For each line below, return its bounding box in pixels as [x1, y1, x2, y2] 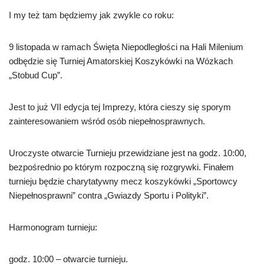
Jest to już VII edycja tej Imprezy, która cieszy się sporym [9, 102, 231, 112]
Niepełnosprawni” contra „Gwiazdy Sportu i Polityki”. [9, 190, 209, 200]
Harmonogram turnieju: [9, 222, 97, 232]
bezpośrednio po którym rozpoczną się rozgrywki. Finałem [9, 162, 234, 172]
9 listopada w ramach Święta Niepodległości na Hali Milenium [9, 42, 243, 52]
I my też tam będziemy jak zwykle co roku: [9, 10, 174, 20]
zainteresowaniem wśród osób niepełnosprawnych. [9, 116, 205, 126]
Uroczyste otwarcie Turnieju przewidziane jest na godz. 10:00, [9, 148, 246, 158]
